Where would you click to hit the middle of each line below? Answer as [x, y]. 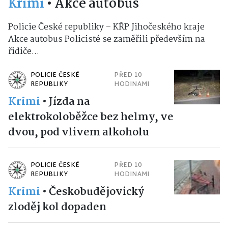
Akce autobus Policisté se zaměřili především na [107, 40]
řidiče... [24, 52]
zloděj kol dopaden [57, 207]
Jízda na [69, 102]
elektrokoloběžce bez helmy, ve [91, 117]
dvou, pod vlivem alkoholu [79, 133]
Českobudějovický [96, 192]
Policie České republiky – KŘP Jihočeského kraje [106, 27]
